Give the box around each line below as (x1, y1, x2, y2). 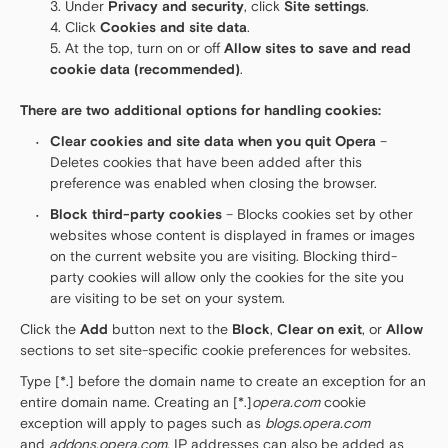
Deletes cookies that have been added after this (50, 154, 362, 171)
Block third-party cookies (50, 206, 222, 223)
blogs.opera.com (265, 415, 370, 432)
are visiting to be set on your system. (50, 290, 285, 307)
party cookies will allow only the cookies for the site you (50, 269, 404, 286)
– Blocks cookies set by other (222, 206, 413, 223)
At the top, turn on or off (65, 40, 224, 57)
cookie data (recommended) (50, 61, 240, 78)
